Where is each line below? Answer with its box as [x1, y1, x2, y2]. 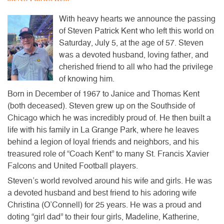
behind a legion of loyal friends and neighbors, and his [7, 137, 199, 146]
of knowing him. [59, 74, 114, 83]
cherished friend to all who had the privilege [59, 62, 213, 71]
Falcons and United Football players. [7, 161, 138, 170]
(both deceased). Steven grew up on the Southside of [7, 101, 195, 110]
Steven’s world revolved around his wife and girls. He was [7, 176, 212, 185]
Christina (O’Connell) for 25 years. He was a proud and [7, 200, 201, 209]
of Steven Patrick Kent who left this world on [59, 26, 214, 35]
